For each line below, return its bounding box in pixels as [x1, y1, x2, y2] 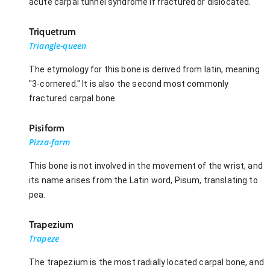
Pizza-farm [29, 136, 71, 148]
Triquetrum [29, 25, 77, 37]
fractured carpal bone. [29, 93, 118, 103]
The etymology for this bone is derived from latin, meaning [29, 64, 260, 74]
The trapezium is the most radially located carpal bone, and [29, 257, 264, 267]
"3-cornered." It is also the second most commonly [29, 78, 229, 89]
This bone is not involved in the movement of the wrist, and [29, 160, 263, 171]
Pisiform [29, 122, 65, 134]
